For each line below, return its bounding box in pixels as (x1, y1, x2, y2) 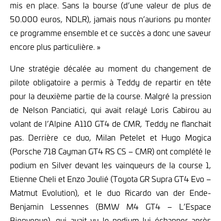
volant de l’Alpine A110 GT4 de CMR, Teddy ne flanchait (10, 117, 211, 129)
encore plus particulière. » (10, 40, 101, 52)
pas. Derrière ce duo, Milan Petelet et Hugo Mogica (10, 131, 211, 143)
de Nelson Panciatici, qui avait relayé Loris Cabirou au (10, 104, 211, 115)
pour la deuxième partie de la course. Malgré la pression (10, 90, 211, 101)
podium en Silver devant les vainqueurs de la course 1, (10, 159, 211, 170)
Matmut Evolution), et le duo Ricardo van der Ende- (10, 186, 211, 198)
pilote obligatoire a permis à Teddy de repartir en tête (10, 76, 211, 87)
